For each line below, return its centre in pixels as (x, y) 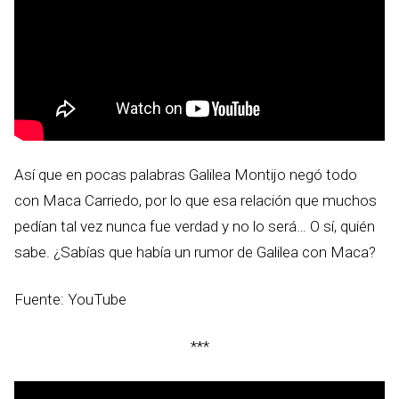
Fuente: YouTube (70, 300)
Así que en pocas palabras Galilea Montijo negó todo (186, 175)
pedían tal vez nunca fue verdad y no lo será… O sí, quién (195, 227)
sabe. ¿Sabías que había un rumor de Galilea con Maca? (195, 252)
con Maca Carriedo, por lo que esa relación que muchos (195, 201)
